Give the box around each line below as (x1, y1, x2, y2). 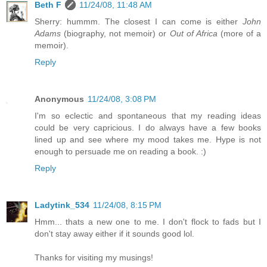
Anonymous (35, 94, 84, 104)
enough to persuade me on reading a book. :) (35, 147, 206, 157)
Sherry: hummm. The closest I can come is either (35, 17, 243, 27)
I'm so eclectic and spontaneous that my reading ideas (35, 111, 261, 121)
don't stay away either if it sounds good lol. (35, 229, 194, 239)
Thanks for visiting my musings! (35, 253, 153, 263)
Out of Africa (169, 29, 218, 39)
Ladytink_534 (35, 200, 89, 210)
